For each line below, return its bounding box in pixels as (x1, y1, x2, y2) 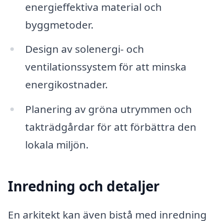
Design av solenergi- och (25, 42, 144, 56)
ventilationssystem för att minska (25, 60, 186, 74)
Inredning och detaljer (8, 177, 160, 196)
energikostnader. (25, 77, 108, 92)
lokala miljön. (25, 138, 89, 152)
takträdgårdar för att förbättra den (25, 120, 196, 134)
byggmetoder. (25, 17, 94, 32)
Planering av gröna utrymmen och (25, 102, 192, 116)
